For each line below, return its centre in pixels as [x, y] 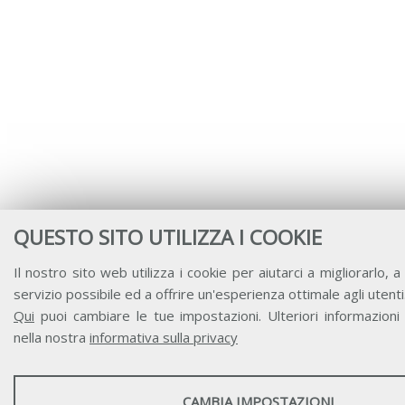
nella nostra [52, 337]
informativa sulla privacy [164, 337]
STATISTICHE [64, 382]
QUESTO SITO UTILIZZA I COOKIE [168, 237]
